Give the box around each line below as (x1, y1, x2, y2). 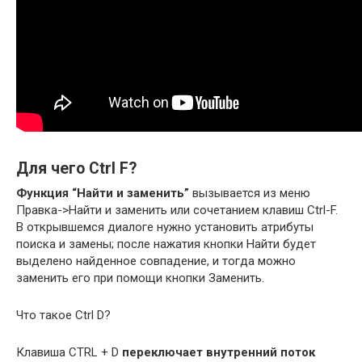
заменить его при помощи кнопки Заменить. (16, 270, 264, 285)
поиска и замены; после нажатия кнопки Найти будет (16, 236, 316, 251)
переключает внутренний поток (122, 344, 315, 360)
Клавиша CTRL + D (16, 344, 122, 360)
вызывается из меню (189, 185, 310, 200)
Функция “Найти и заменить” (16, 185, 189, 200)
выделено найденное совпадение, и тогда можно (16, 253, 296, 268)
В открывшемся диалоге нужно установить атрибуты (16, 219, 314, 234)
